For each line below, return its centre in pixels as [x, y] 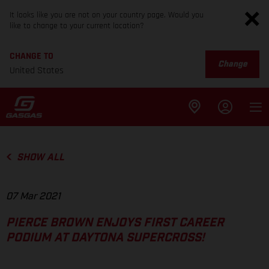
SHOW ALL [40, 157]
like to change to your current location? [77, 26]
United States [37, 71]
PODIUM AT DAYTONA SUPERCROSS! [105, 238]
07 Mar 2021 [33, 197]
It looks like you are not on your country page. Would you [107, 15]
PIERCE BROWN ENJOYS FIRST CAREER [115, 223]
